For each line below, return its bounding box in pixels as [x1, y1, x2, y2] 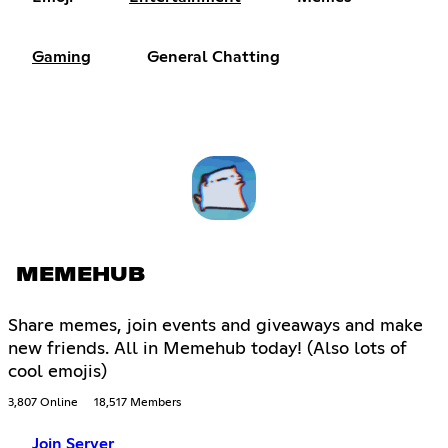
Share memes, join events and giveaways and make [8, 316, 423, 335]
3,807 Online [8, 396, 78, 409]
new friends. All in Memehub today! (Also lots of [8, 339, 407, 358]
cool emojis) [8, 362, 107, 381]
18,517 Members [94, 396, 181, 409]
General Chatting [147, 49, 280, 66]
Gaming [32, 49, 91, 66]
